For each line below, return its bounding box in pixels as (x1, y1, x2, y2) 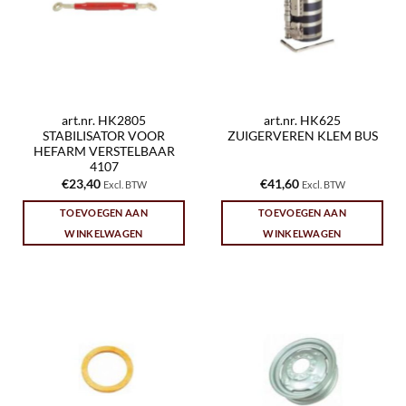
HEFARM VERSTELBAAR (33, 144, 175, 159)
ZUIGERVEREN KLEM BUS (227, 129, 378, 144)
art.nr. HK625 (264, 113, 341, 129)
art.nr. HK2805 (62, 113, 146, 129)
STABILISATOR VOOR (43, 129, 165, 144)
